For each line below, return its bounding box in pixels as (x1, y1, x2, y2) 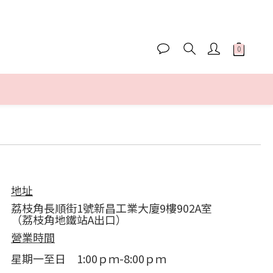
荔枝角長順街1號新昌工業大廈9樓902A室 (11, 199, 212, 216)
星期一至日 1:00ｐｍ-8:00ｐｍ (11, 250, 166, 266)
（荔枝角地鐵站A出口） (11, 211, 127, 227)
